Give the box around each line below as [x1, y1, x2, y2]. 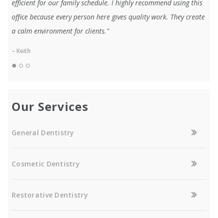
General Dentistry [12, 127, 74, 137]
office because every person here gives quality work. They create [12, 12, 205, 21]
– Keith [12, 46, 31, 55]
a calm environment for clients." [12, 26, 109, 36]
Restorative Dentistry [12, 190, 88, 200]
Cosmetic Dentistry [12, 159, 80, 168]
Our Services [12, 98, 89, 114]
